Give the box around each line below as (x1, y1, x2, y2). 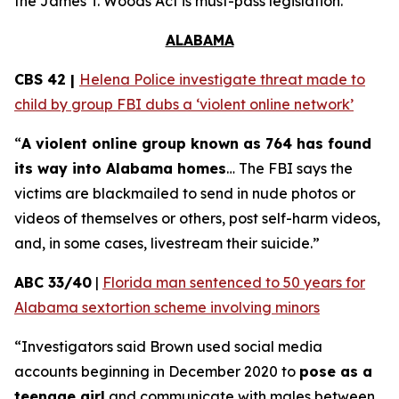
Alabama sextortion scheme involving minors (14, 298, 320, 316)
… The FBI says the (226, 159, 353, 177)
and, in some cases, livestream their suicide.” (14, 234, 320, 252)
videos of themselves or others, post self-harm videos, (14, 209, 380, 227)
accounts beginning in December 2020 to (14, 362, 299, 380)
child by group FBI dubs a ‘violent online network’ (14, 95, 354, 113)
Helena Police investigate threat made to (79, 70, 365, 88)
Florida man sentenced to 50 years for (102, 273, 365, 291)
